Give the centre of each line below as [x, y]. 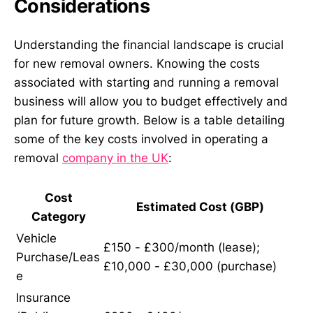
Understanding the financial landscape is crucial [149, 44]
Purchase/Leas [58, 257]
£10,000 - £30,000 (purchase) [190, 267]
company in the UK [115, 158]
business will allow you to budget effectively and [151, 101]
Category [58, 217]
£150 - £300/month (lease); [182, 248]
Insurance [43, 298]
